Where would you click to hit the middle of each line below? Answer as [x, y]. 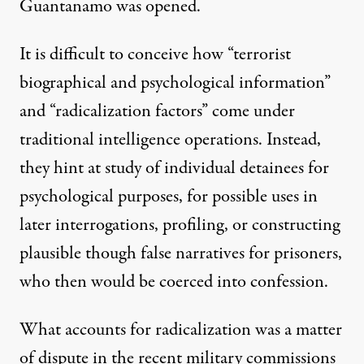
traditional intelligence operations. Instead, [170, 140]
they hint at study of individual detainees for [174, 168]
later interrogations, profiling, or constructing [180, 225]
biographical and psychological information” [175, 83]
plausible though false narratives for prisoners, [181, 253]
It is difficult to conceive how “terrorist [155, 54]
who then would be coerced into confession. [174, 282]
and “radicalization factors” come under [157, 111]
